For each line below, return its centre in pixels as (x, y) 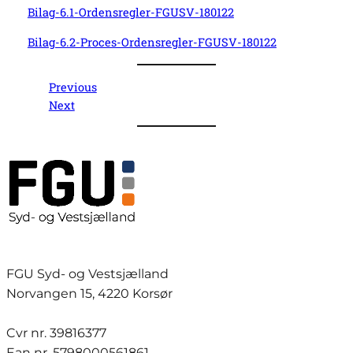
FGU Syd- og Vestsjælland (87, 274)
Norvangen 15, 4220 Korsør (89, 294)
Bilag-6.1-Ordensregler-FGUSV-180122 (130, 13)
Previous (72, 87)
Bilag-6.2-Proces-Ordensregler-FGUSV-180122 (152, 42)
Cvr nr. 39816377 (56, 333)
